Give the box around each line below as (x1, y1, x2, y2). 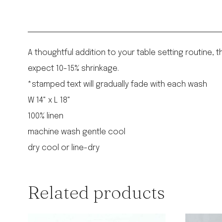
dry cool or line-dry (28, 144, 100, 153)
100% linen (28, 112, 63, 121)
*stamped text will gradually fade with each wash (28, 80, 207, 89)
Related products (28, 181, 165, 204)
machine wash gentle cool (28, 128, 125, 137)
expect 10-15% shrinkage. (28, 64, 119, 73)
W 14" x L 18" (28, 96, 70, 105)
